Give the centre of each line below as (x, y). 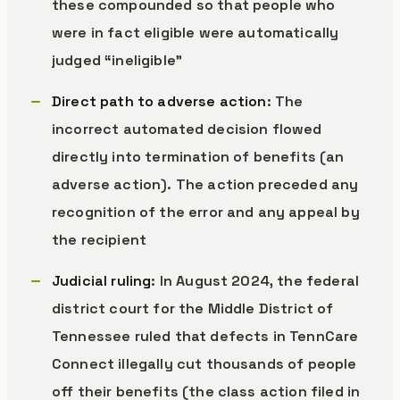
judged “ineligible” (117, 60)
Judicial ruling (102, 281)
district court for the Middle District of (193, 308)
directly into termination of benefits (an (198, 157)
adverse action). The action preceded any (205, 184)
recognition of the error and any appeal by (206, 212)
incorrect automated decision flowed (187, 129)
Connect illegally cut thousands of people (204, 364)
